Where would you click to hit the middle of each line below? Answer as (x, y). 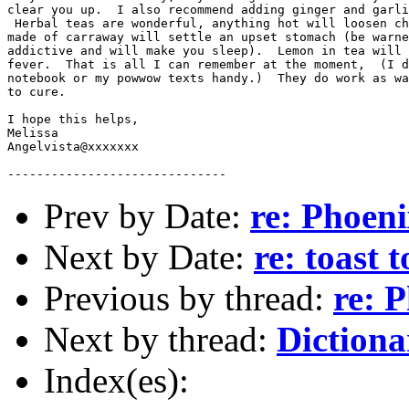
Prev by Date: (147, 215)
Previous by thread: (189, 298)
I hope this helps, (73, 119)
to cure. (44, 91)
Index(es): (116, 380)
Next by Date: (149, 257)
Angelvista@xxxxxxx (73, 146)
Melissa (33, 132)
